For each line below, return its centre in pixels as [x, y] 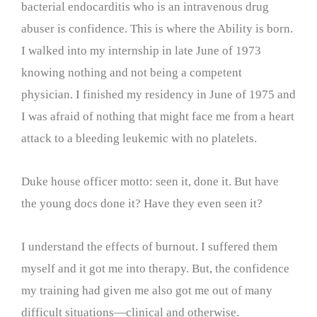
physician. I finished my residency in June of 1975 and [158, 95]
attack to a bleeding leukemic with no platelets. [139, 139]
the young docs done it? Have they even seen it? [142, 203]
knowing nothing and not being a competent [132, 73]
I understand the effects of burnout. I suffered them [149, 246]
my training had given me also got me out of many [147, 290]
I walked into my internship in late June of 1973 [141, 51]
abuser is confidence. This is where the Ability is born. [157, 29]
